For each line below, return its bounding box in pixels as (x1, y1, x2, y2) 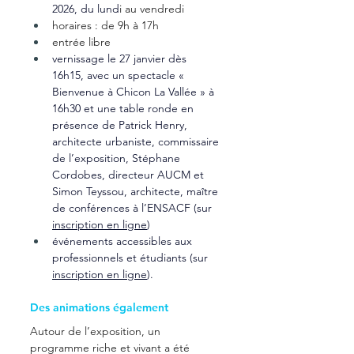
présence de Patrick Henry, (52, 117, 190, 132)
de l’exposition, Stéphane (52, 150, 183, 165)
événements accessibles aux (52, 233, 195, 248)
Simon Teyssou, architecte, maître (52, 183, 221, 198)
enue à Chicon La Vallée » (79, 84, 205, 99)
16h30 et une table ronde (52, 100, 181, 115)
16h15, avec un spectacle (52, 67, 179, 82)
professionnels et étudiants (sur (52, 250, 211, 265)
